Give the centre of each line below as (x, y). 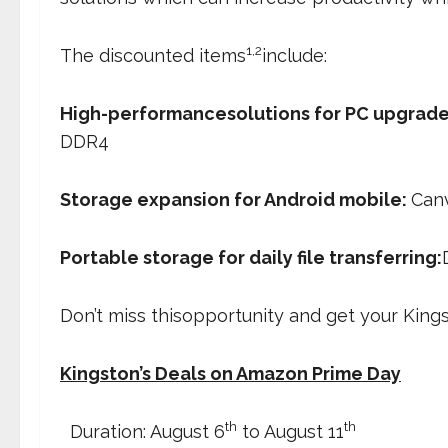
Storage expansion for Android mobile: (235, 199)
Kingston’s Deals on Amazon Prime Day (230, 373)
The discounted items (153, 55)
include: (294, 55)
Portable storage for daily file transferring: (251, 257)
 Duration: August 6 (142, 431)
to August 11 (290, 431)
